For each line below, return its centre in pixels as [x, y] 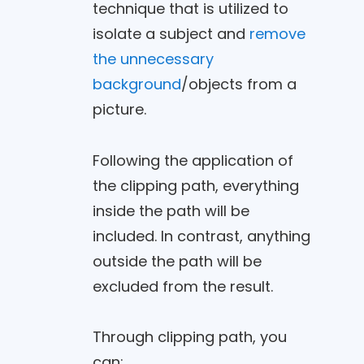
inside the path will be [171, 210]
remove [277, 34]
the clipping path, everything [195, 185]
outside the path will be [177, 261]
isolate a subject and [171, 34]
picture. [119, 110]
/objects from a [238, 84]
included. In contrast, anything [201, 236]
